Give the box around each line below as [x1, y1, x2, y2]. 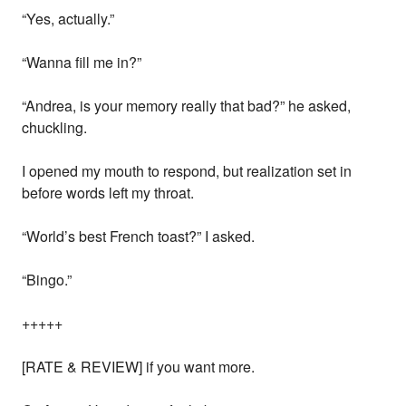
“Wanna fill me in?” [22, 52, 142, 73]
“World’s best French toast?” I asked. [22, 226, 256, 247]
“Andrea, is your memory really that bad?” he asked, [22, 95, 352, 117]
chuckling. [22, 117, 88, 139]
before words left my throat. [22, 182, 195, 204]
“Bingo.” [22, 269, 72, 291]
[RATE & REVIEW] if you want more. [22, 356, 256, 378]
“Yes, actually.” [22, 8, 115, 30]
